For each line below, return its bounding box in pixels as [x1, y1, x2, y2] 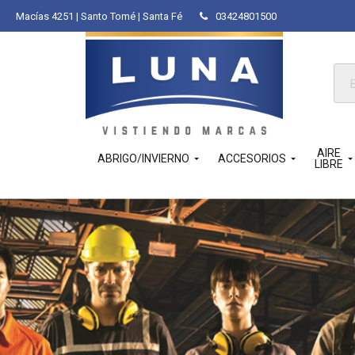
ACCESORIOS [218, 152, 286, 165]
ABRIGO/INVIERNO [97, 152, 189, 165]
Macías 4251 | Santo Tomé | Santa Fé [16, 10, 182, 22]
